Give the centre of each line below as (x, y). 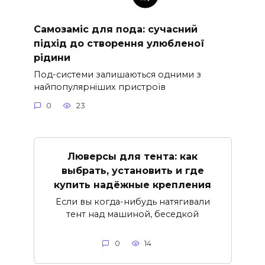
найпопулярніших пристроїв (99, 87)
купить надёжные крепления (132, 185)
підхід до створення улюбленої (119, 43)
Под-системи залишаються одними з (117, 74)
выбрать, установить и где (132, 171)
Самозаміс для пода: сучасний (115, 29)
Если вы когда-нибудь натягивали (132, 202)
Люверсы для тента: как (132, 157)
